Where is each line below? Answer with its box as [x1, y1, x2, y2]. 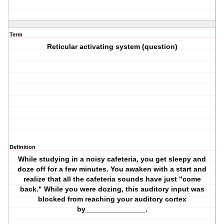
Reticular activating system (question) [46, 42, 177, 51]
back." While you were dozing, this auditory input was [19, 185, 204, 193]
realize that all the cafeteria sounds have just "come [23, 175, 201, 183]
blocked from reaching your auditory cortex [37, 195, 186, 203]
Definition [9, 144, 35, 150]
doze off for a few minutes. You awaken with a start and [17, 165, 207, 173]
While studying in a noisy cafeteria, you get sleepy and [18, 155, 206, 163]
